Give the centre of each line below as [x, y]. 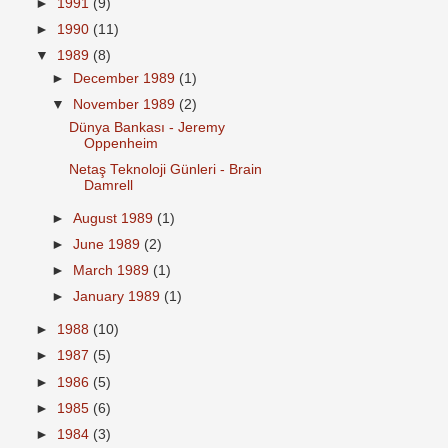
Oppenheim [120, 143]
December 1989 [126, 79]
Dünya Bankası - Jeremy [146, 127]
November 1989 [126, 105]
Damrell [108, 186]
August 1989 [115, 218]
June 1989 [109, 245]
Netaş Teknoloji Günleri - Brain [165, 170]
